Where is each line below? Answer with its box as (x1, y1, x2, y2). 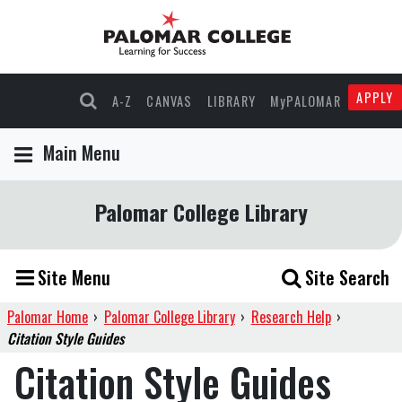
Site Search (305, 264, 389, 292)
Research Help (250, 306, 331, 328)
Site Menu (38, 264, 110, 292)
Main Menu (43, 139, 120, 167)
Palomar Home (7, 306, 88, 328)
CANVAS (146, 92, 193, 111)
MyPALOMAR (270, 92, 341, 111)
